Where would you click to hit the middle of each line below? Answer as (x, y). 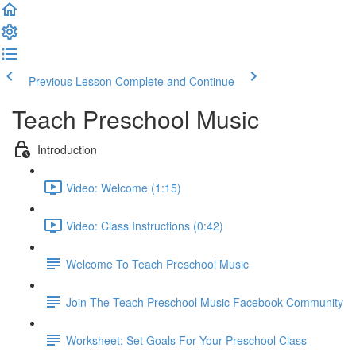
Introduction (67, 149)
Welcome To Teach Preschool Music (157, 263)
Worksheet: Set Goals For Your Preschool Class (186, 340)
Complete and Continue (175, 81)
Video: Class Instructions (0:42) (145, 225)
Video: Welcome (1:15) (124, 187)
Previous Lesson (70, 81)
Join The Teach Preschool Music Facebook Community (205, 302)
